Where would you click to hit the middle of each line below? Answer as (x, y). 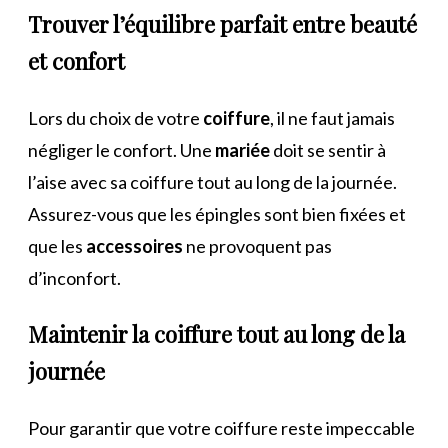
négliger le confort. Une (121, 149)
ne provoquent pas (257, 245)
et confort (76, 60)
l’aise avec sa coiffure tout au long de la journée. (212, 181)
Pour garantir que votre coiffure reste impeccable (221, 427)
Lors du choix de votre (115, 117)
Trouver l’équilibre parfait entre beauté (222, 23)
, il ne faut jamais (332, 117)
